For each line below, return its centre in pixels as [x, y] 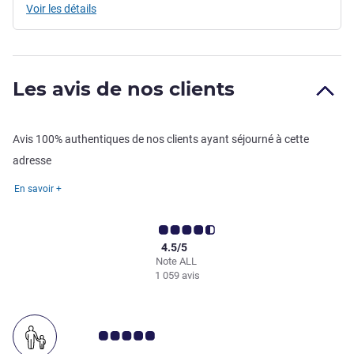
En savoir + [38, 188]
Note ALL [177, 261]
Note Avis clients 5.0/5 [138, 335]
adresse [32, 160]
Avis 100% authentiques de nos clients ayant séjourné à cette [161, 139]
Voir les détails [61, 8]
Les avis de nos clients [124, 88]
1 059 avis [177, 275]
